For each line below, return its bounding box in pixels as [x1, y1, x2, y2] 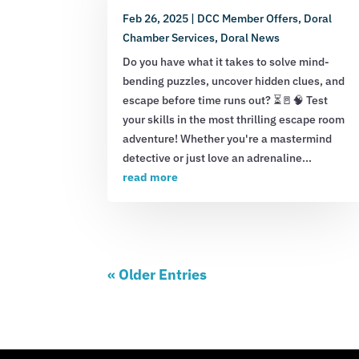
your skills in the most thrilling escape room [123, 111, 345, 127]
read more [123, 169, 179, 184]
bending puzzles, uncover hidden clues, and [123, 73, 345, 88]
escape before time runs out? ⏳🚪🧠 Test [123, 92, 329, 107]
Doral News [220, 30, 280, 45]
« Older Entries [107, 264, 208, 284]
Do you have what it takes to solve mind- [123, 54, 330, 69]
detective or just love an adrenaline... [123, 150, 313, 165]
